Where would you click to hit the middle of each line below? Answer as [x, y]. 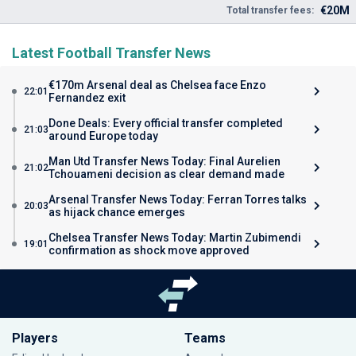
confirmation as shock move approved [149, 250]
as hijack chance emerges [117, 212]
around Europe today [103, 136]
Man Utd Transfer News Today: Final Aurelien [164, 161]
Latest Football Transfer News [111, 53]
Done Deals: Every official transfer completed [166, 123]
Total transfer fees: [270, 10]
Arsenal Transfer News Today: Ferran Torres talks [178, 199]
